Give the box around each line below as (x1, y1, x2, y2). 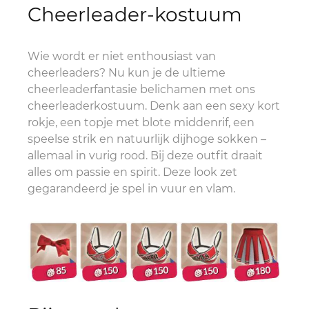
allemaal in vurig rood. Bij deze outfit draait (28, 149, 263, 162)
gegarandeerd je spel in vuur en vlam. (28, 182, 235, 195)
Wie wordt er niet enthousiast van (28, 50, 216, 63)
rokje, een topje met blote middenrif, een (28, 116, 255, 129)
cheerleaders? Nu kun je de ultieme (28, 66, 226, 79)
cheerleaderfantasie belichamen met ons (28, 83, 255, 96)
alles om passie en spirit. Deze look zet (28, 166, 237, 179)
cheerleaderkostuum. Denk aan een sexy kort (28, 99, 280, 112)
